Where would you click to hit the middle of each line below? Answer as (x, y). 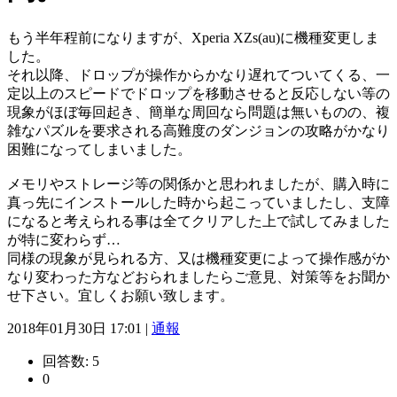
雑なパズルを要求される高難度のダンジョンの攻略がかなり (198, 130)
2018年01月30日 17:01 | (79, 328)
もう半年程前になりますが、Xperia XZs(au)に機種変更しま (193, 37)
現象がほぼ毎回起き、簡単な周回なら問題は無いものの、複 (198, 112)
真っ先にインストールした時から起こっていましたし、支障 (198, 202)
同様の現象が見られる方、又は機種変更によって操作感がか (198, 258)
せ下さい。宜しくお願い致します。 (121, 295)
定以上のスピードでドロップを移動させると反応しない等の (198, 93)
